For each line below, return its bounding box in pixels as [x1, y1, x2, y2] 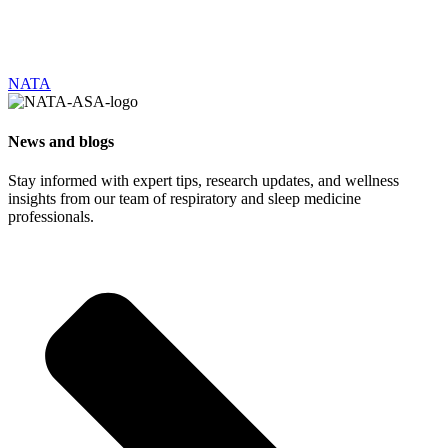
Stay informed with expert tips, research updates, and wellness [8, 171, 399, 189]
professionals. [8, 207, 94, 225]
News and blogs [8, 132, 114, 150]
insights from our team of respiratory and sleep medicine [8, 189, 361, 207]
